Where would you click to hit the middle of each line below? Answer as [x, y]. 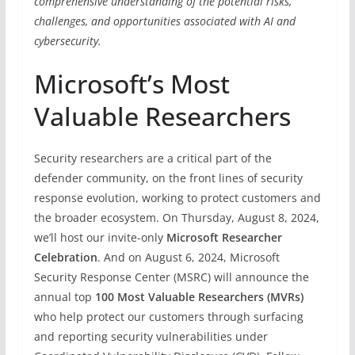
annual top [64, 296]
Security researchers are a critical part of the [153, 158]
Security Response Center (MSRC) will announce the [171, 277]
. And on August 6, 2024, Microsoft [188, 257]
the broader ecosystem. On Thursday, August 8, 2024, [176, 217]
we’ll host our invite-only [100, 237]
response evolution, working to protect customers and [177, 197]
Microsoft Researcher [224, 237]
